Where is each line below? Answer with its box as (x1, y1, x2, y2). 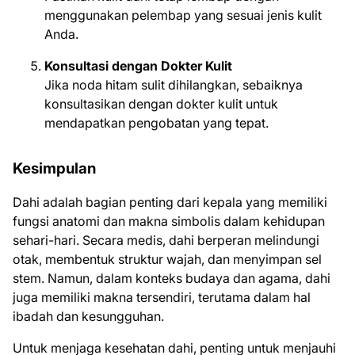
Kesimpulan (13, 159, 96, 177)
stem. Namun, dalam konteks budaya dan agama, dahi (13, 270, 330, 286)
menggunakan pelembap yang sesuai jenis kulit (44, 7, 322, 23)
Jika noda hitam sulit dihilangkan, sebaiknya (44, 77, 303, 93)
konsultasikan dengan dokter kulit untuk (44, 96, 278, 112)
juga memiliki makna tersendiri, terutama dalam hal (13, 289, 311, 305)
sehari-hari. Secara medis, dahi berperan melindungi (13, 232, 319, 248)
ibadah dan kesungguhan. (13, 308, 164, 324)
